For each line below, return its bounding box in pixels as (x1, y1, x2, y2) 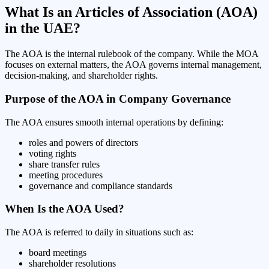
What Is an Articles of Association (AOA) (5, 4, 258, 20)
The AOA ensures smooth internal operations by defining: (5, 116, 223, 127)
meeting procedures (29, 169, 103, 180)
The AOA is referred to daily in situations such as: (5, 227, 193, 238)
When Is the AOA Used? (5, 202, 124, 216)
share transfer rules (29, 159, 100, 169)
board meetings (29, 247, 86, 258)
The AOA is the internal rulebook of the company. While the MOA (5, 49, 258, 59)
